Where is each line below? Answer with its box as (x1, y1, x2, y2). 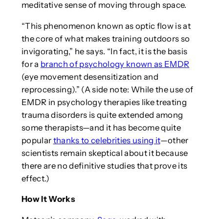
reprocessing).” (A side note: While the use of (21, 84, 194, 94)
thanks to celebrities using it (53, 135, 160, 145)
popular (21, 135, 53, 145)
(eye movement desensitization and (21, 71, 158, 82)
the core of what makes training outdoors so (21, 33, 190, 44)
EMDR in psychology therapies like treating (21, 97, 187, 107)
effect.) (21, 173, 50, 183)
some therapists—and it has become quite (21, 122, 181, 132)
